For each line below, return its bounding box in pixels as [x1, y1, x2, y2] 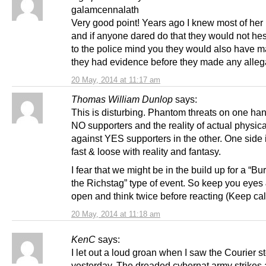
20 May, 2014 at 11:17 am [71, 75, 160, 84]
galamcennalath [71, 4, 139, 15]
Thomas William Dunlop [71, 93, 173, 104]
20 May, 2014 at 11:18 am [71, 209, 160, 218]
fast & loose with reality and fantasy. [71, 145, 221, 157]
